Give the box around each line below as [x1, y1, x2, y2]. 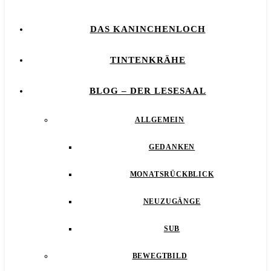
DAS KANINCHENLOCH [90, 24, 206, 34]
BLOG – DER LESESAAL [89, 86, 206, 96]
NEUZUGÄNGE [143, 197, 201, 206]
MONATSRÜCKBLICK [129, 170, 214, 178]
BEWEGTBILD [132, 252, 188, 260]
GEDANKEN [148, 143, 195, 151]
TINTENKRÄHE [109, 55, 186, 65]
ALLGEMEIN [134, 116, 185, 124]
